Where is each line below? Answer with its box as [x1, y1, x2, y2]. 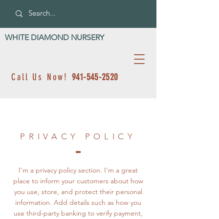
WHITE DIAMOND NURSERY [5, 33, 104, 42]
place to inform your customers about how [13, 176, 143, 185]
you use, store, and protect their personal [14, 187, 142, 196]
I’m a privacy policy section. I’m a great [19, 166, 138, 175]
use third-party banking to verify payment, [14, 209, 143, 218]
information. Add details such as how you [15, 198, 141, 207]
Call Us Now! [11, 71, 72, 83]
